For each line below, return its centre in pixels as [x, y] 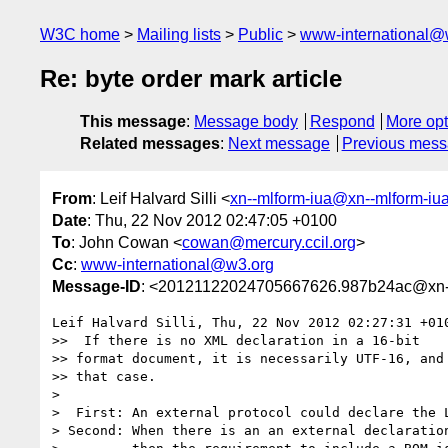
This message [133, 122]
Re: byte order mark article [191, 79]
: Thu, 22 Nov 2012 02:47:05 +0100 [212, 220]
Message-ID [96, 286]
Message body [246, 122]
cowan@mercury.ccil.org [269, 242]
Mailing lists [179, 34]
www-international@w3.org [177, 264]
